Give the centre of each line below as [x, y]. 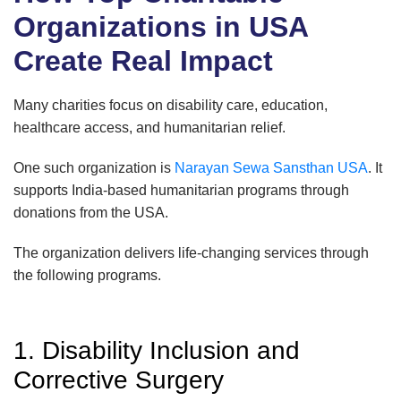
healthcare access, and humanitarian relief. [149, 128]
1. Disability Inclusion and [157, 351]
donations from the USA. [91, 213]
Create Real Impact [143, 61]
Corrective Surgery [119, 380]
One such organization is [94, 168]
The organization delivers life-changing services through [191, 253]
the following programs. [87, 276]
